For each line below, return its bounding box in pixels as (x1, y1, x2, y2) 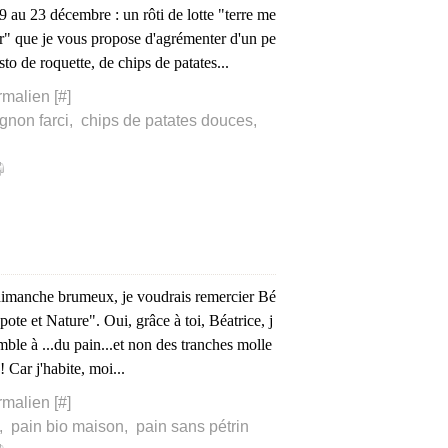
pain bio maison (11, 418, 124, 435)
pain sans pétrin (136, 418, 249, 435)
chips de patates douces (81, 112, 253, 129)
